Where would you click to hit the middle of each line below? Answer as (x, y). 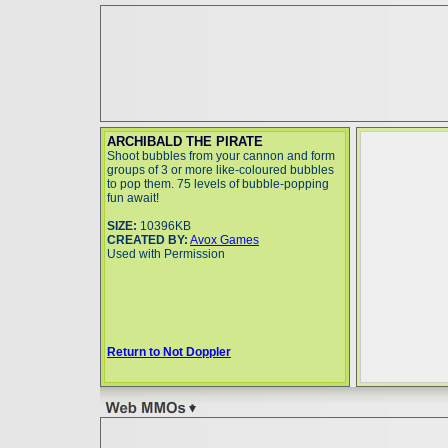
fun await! (133, 198)
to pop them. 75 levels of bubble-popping (218, 184)
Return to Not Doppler (169, 352)
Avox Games (224, 240)
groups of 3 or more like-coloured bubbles (220, 170)
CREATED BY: (147, 240)
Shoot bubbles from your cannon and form (221, 156)
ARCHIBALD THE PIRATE (185, 141)
